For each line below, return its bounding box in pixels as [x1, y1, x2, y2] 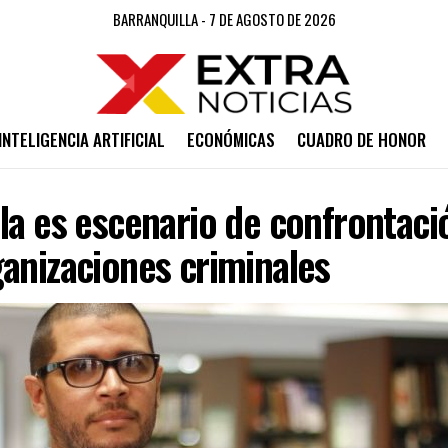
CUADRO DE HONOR [296, 127, 426, 152]
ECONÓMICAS [186, 127, 275, 152]
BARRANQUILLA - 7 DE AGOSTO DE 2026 [112, 8, 336, 30]
